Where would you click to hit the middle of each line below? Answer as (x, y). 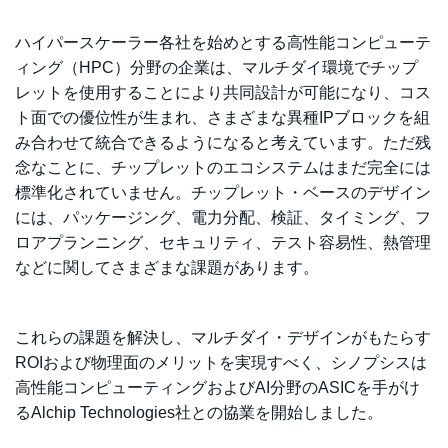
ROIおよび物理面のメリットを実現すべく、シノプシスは (221, 363)
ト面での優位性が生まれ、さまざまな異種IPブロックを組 (222, 118)
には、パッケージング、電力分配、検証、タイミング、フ (223, 218)
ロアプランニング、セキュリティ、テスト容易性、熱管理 (223, 243)
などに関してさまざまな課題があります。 (167, 268)
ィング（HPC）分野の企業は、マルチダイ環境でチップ (216, 68)
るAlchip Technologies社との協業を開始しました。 (199, 413)
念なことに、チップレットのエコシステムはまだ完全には (223, 168)
